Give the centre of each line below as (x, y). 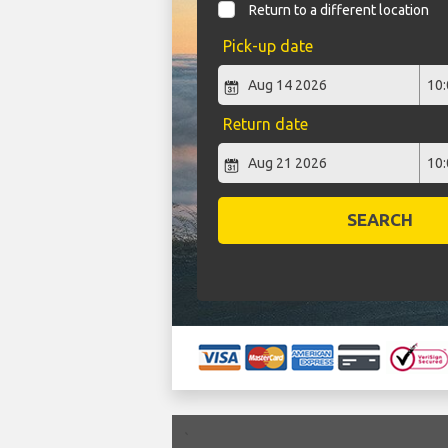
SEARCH (380, 220)
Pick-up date (267, 46)
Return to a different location (339, 10)
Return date (265, 124)
